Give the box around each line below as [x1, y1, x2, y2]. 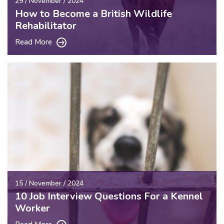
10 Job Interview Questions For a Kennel [15, 189, 203, 203]
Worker [15, 201, 50, 215]
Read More [15, 36, 54, 47]
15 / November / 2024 [15, 178, 83, 188]
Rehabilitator [15, 18, 76, 32]
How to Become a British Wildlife [15, 6, 172, 20]
